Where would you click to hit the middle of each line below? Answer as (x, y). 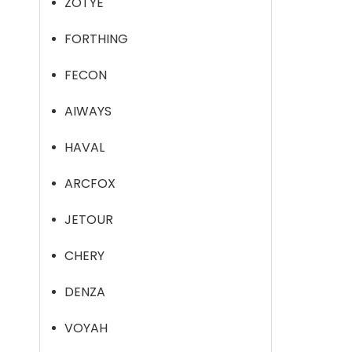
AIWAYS (88, 111)
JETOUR (89, 220)
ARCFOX (90, 183)
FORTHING (96, 39)
